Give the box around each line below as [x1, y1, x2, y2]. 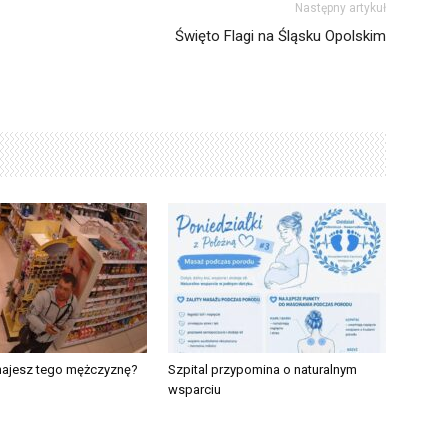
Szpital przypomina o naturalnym [168, 362, 357, 377]
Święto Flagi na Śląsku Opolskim [175, 27, 386, 45]
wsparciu [168, 382, 221, 397]
